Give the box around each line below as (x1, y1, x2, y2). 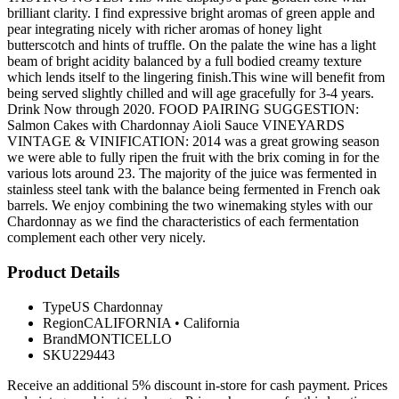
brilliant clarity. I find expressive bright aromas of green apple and (7, 5, 375, 21)
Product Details (7, 262, 119, 281)
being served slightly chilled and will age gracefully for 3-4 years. (7, 85, 374, 102)
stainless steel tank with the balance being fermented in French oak (7, 182, 380, 198)
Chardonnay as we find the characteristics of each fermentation (7, 214, 359, 230)
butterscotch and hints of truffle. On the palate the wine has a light (7, 37, 376, 53)
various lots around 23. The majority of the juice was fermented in (7, 166, 377, 182)
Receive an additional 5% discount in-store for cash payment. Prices (7, 377, 387, 393)
